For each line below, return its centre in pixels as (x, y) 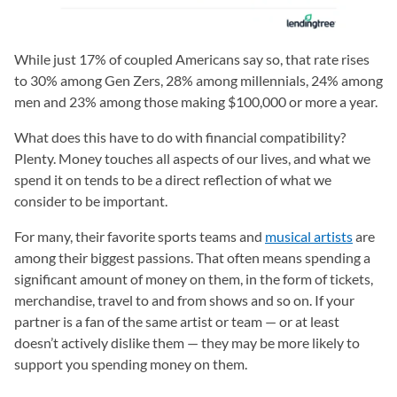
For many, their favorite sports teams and (140, 237)
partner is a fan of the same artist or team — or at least (177, 322)
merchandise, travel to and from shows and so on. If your (184, 300)
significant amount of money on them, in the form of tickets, (194, 279)
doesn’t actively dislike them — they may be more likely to (187, 343)
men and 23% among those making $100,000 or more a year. (196, 102)
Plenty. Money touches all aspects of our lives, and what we (192, 159)
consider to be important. (91, 201)
